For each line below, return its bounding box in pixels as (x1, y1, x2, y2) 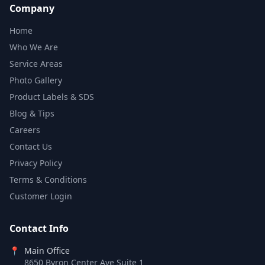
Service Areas (9, 58, 63, 69)
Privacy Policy (9, 157, 62, 169)
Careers (9, 124, 40, 135)
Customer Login (9, 190, 72, 202)
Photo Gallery (9, 75, 62, 86)
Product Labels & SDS (9, 91, 94, 102)
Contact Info (9, 222, 69, 235)
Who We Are (9, 41, 58, 53)
